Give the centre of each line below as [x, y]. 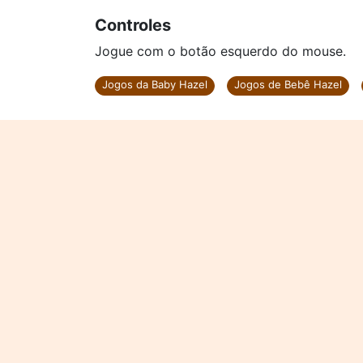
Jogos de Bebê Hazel [288, 84]
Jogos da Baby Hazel [155, 84]
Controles [133, 25]
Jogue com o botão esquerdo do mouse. [220, 51]
